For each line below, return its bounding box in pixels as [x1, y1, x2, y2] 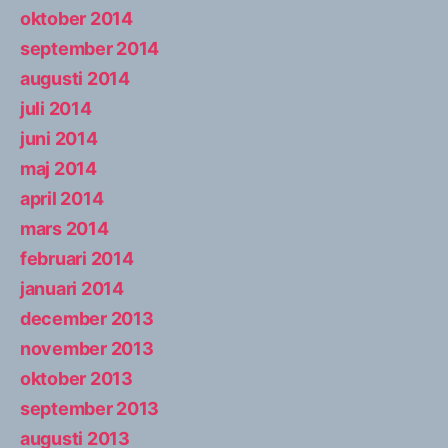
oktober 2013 [20, 367, 133, 389]
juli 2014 [20, 97, 92, 119]
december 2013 [20, 307, 154, 329]
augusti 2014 [20, 67, 130, 89]
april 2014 [20, 187, 104, 209]
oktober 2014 [20, 7, 133, 29]
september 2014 [20, 37, 160, 59]
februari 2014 [20, 247, 134, 269]
